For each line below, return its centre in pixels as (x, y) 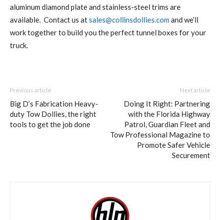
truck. (19, 45)
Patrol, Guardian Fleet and (167, 124)
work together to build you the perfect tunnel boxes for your (108, 32)
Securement (191, 155)
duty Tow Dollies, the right (53, 114)
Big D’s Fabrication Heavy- (54, 103)
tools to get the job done (50, 124)
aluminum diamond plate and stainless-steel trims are (95, 7)
